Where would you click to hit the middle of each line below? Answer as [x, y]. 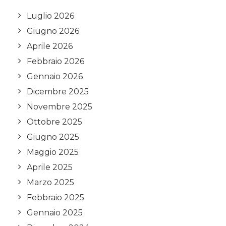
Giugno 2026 [53, 31]
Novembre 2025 [60, 107]
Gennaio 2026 [55, 76]
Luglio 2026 [50, 16]
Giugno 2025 [53, 137]
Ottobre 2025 [54, 122]
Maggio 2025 [53, 152]
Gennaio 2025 [55, 213]
